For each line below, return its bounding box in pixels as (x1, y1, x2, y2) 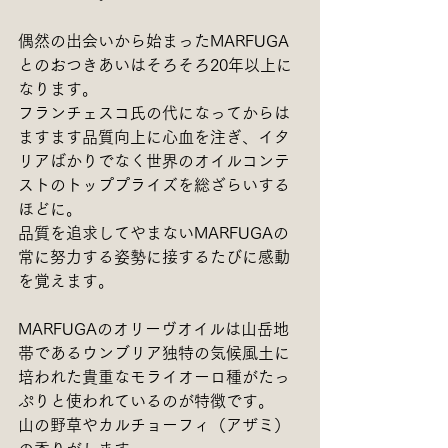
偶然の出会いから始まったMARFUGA (18, 32, 289, 49)
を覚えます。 (18, 272, 114, 289)
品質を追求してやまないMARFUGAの (18, 224, 289, 241)
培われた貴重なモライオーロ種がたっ (18, 368, 290, 385)
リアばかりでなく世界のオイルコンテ (18, 152, 290, 169)
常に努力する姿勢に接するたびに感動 (18, 248, 290, 265)
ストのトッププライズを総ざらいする (18, 176, 290, 193)
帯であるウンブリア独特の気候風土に (18, 344, 290, 361)
